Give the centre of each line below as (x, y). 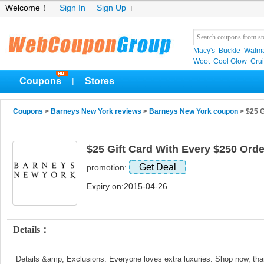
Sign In (72, 8)
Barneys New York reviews (96, 111)
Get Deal (158, 167)
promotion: (108, 168)
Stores (100, 81)
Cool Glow (230, 61)
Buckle (230, 51)
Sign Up (111, 8)
